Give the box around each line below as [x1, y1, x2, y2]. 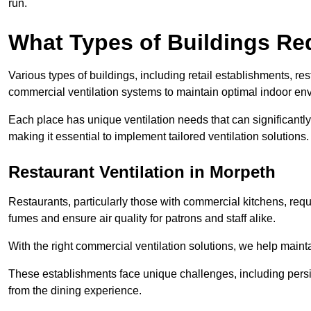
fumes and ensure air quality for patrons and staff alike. [8, 212, 278, 225]
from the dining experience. [8, 285, 144, 297]
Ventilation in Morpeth [94, 162, 276, 182]
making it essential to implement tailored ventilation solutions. [8, 131, 309, 143]
